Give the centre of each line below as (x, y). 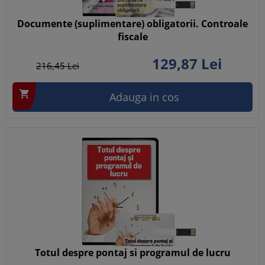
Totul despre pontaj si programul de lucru (132, 253)
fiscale (132, 37)
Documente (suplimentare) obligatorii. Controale (132, 24)
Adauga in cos (144, 97)
